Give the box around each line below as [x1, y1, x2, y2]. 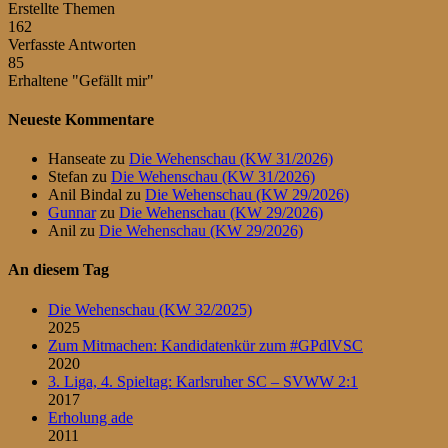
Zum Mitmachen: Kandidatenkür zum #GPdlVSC [48, 336, 363, 354]
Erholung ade [48, 408, 133, 426]
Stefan [48, 168, 88, 186]
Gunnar [48, 204, 96, 222]
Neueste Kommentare [8, 110, 154, 128]
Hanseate [48, 150, 106, 168]
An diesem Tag [8, 261, 109, 279]
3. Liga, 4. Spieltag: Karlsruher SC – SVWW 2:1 [48, 372, 358, 390]
